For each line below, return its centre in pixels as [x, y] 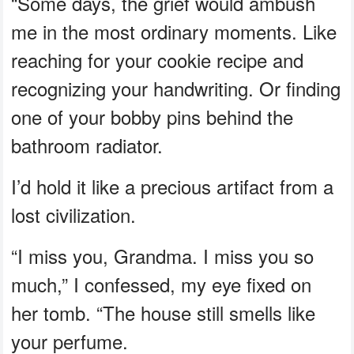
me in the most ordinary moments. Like [174, 31]
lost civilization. [74, 214]
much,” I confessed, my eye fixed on [162, 284]
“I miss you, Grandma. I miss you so [163, 255]
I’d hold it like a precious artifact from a [173, 186]
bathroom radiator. [87, 145]
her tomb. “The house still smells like [164, 312]
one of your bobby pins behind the [153, 116]
